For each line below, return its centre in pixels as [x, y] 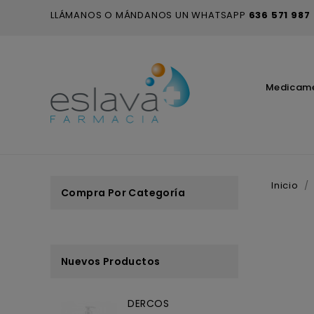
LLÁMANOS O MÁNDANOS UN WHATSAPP [150, 15]
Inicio [285, 185]
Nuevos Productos [111, 261]
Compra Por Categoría [123, 192]
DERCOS [149, 303]
